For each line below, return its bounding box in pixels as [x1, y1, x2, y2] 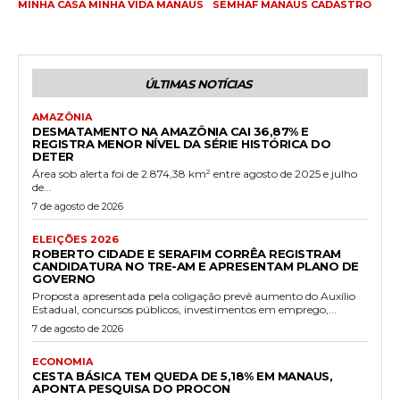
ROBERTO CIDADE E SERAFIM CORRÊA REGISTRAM [32, 246, 341, 261]
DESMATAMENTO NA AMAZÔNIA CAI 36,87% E [32, 123, 309, 138]
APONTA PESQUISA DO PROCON [32, 380, 230, 396]
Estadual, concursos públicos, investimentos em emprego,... [32, 302, 337, 316]
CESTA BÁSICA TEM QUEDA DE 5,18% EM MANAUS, [32, 368, 332, 383]
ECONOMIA [32, 354, 93, 368]
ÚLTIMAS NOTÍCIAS [144, 76, 252, 91]
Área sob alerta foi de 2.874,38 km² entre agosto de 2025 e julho [32, 166, 357, 180]
